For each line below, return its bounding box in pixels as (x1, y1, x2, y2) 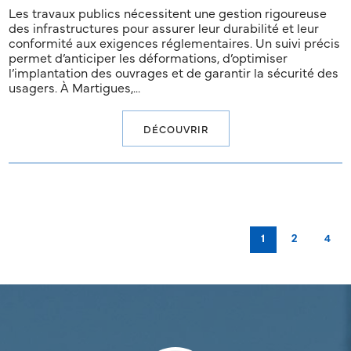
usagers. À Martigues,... (9, 78, 141, 96)
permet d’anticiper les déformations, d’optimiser (9, 49, 288, 67)
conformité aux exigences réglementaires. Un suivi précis (9, 34, 341, 52)
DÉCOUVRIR (143, 121, 208, 136)
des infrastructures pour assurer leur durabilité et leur (9, 19, 320, 37)
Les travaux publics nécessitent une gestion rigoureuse (9, 4, 327, 22)
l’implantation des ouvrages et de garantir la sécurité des (9, 63, 339, 81)
